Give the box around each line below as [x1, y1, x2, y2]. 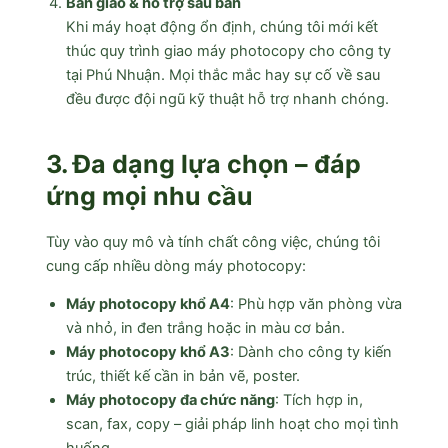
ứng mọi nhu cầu [45, 181, 253, 212]
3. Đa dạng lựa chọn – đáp [45, 149, 361, 180]
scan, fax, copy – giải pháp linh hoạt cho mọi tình [65, 415, 399, 434]
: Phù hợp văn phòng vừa [229, 295, 402, 314]
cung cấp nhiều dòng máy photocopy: [45, 256, 306, 275]
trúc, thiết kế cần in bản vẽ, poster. [65, 367, 300, 386]
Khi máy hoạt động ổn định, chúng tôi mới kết [65, 17, 378, 36]
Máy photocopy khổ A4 [65, 295, 230, 314]
